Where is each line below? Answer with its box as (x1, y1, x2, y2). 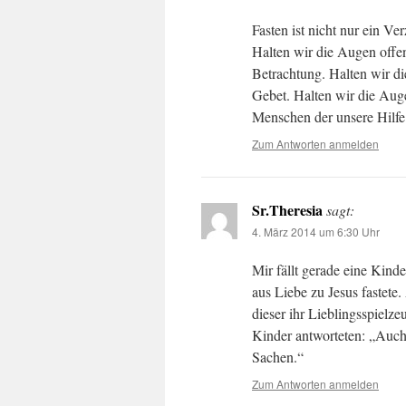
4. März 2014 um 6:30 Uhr (252, 224, 380, 239)
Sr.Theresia (252, 199, 323, 220)
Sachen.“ (252, 347, 304, 366)
